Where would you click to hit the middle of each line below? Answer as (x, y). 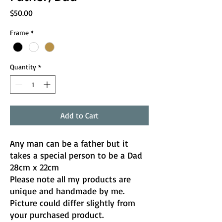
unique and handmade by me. (67, 191)
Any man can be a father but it (69, 143)
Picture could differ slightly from (73, 203)
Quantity (23, 67)
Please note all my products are (70, 179)
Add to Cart (79, 116)
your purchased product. (57, 215)
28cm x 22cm (34, 167)
